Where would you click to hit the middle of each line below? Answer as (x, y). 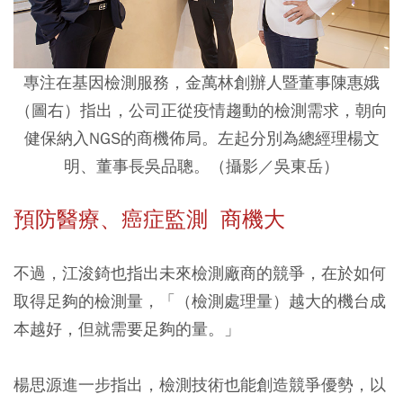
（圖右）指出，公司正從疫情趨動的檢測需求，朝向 (201, 110)
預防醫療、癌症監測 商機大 (149, 219)
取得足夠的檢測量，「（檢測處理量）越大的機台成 (200, 300)
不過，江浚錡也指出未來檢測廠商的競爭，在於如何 (200, 273)
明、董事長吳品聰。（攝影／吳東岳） (201, 166)
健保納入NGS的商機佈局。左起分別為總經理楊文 (201, 138)
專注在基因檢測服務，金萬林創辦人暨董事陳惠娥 (201, 82)
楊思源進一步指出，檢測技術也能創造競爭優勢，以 (200, 384)
